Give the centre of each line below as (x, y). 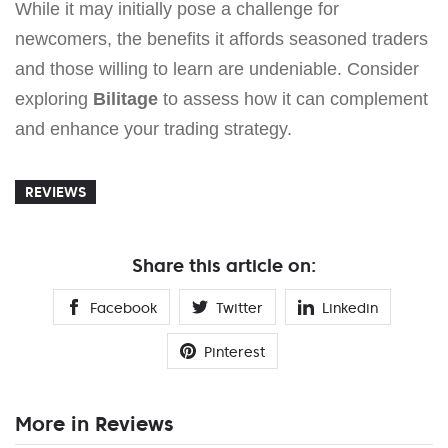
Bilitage (125, 98)
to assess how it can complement (293, 98)
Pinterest (234, 351)
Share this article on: (224, 265)
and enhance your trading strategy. (153, 128)
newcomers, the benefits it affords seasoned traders (221, 38)
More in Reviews (94, 423)
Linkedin (350, 307)
